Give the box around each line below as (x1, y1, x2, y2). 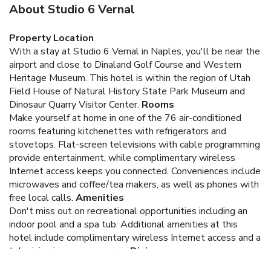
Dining (130, 244, 159, 258)
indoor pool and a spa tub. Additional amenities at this (9, 217, 238, 231)
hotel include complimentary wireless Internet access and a (9, 230, 261, 244)
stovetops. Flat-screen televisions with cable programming (9, 137, 260, 151)
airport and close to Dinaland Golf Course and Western (9, 57, 241, 71)
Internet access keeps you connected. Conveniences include (9, 164, 261, 178)
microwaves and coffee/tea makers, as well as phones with (9, 177, 259, 191)
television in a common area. (9, 244, 128, 258)
